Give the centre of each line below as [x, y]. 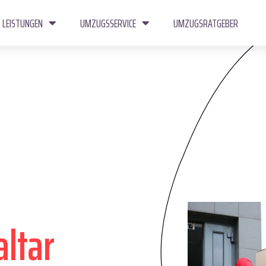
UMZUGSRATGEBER [205, 23]
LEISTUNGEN [22, 23]
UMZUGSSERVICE [108, 23]
